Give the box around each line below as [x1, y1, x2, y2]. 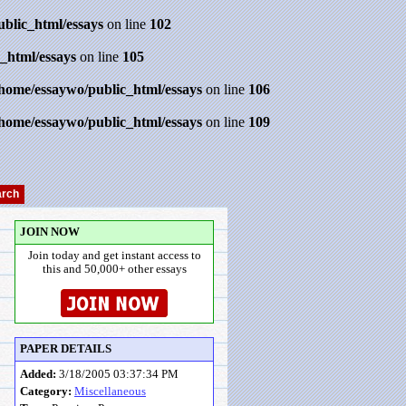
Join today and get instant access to [27, 249, 201, 262]
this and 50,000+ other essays [42, 263, 187, 275]
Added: [20, 368, 56, 381]
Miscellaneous [74, 385, 146, 398]
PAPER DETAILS [20, 343, 111, 355]
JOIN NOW [20, 226, 80, 238]
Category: [20, 385, 72, 398]
